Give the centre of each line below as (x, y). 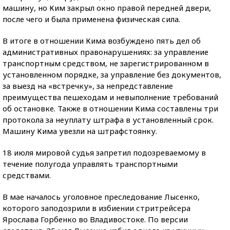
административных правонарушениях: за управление (106, 52)
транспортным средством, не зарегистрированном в (106, 63)
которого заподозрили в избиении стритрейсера (97, 208)
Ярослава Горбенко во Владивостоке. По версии (95, 219)
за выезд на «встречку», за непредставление (88, 86)
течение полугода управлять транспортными (90, 164)
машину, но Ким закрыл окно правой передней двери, (107, 8)
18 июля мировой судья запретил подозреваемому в (104, 152)
